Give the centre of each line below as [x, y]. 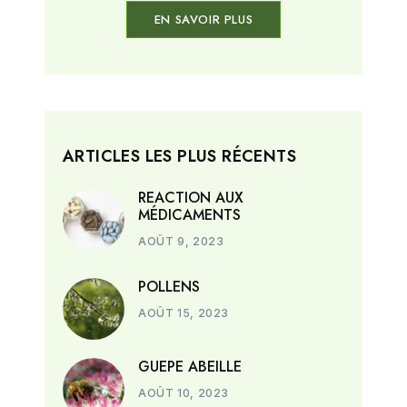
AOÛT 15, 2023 [184, 313]
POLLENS [169, 287]
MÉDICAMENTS [190, 215]
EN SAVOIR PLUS [203, 20]
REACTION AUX [191, 198]
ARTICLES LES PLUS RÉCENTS [179, 157]
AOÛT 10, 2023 [184, 393]
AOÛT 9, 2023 [181, 242]
